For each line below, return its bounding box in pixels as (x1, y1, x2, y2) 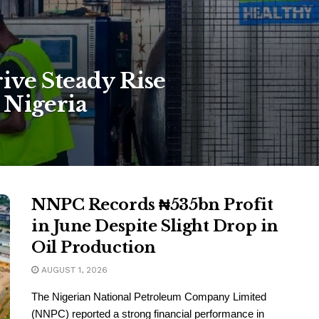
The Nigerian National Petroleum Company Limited (31, 291, 266, 303)
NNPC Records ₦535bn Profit (31, 195, 273, 214)
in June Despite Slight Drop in (31, 216, 278, 236)
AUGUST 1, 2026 (38, 265, 108, 275)
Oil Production (31, 238, 156, 257)
